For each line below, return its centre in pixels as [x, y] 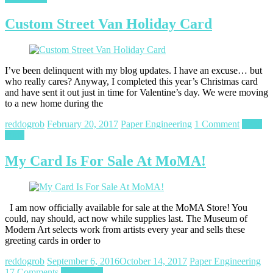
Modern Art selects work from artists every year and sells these [125, 230]
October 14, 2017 [153, 261]
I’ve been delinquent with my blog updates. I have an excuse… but [133, 71]
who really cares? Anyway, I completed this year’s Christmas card [131, 82]
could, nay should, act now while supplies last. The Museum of [126, 219]
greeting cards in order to [53, 241]
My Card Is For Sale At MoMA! [105, 161]
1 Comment [217, 124]
